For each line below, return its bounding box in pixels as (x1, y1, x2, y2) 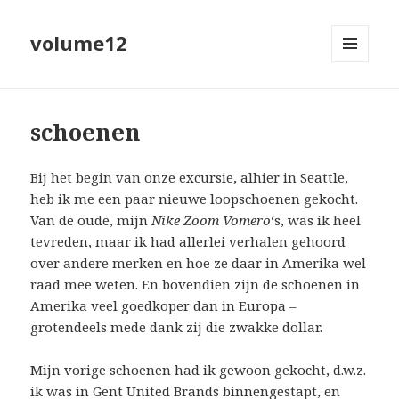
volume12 (30, 29, 128, 57)
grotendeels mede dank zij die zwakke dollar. (30, 318, 323, 337)
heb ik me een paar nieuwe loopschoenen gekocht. (30, 190, 359, 208)
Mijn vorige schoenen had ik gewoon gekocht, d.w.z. (30, 361, 367, 379)
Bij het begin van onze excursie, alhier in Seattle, (30, 168, 349, 187)
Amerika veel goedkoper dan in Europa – (30, 297, 297, 315)
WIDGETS (331, 92, 384, 108)
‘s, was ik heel (271, 211, 362, 230)
